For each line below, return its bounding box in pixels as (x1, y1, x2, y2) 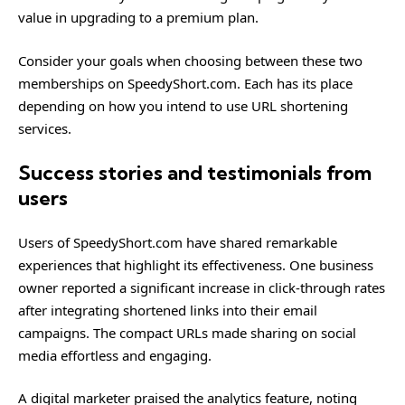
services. (18, 118, 71, 137)
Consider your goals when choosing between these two (18, 51, 363, 70)
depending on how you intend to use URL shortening (18, 96, 348, 115)
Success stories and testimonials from (18, 160, 372, 185)
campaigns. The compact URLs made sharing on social (18, 323, 356, 342)
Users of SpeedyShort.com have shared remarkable (18, 232, 337, 251)
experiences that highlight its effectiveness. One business (18, 255, 373, 274)
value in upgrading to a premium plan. (18, 8, 259, 26)
